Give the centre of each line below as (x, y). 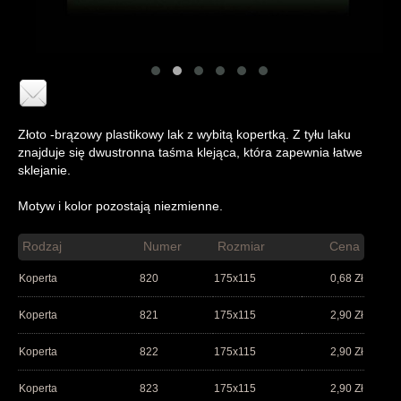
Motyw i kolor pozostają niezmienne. (120, 207)
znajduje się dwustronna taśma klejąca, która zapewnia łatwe (190, 153)
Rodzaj (42, 247)
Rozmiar (241, 247)
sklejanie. (44, 171)
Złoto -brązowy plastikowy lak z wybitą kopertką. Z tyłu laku (184, 135)
